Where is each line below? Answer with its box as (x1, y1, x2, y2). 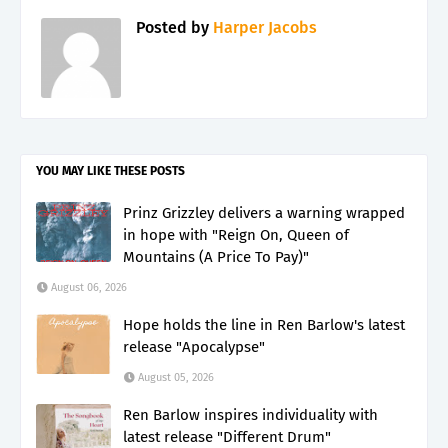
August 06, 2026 (51, 280, 127, 294)
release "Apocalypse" (123, 337, 265, 356)
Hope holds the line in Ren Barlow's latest (123, 315, 405, 334)
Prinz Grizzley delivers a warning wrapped (123, 203, 405, 222)
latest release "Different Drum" (123, 427, 331, 446)
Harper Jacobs (209, 17, 317, 37)
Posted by (136, 17, 209, 37)
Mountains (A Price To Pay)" (123, 247, 309, 266)
